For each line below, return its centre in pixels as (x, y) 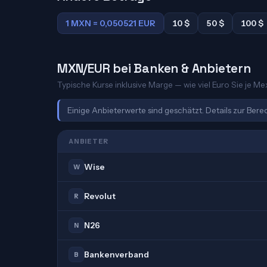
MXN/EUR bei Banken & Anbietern (154, 68)
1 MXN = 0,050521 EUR (111, 23)
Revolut (100, 196)
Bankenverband (117, 254)
